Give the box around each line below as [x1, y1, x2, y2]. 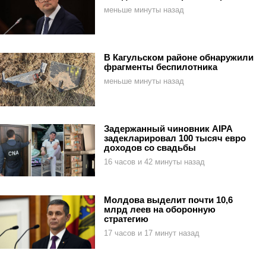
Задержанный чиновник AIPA [104, 123, 232, 134]
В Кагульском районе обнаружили [104, 52, 254, 62]
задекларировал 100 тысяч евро [104, 132, 246, 143]
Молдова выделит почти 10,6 [104, 194, 233, 205]
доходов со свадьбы [104, 142, 196, 153]
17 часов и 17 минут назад [104, 228, 199, 237]
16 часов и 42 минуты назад [104, 157, 205, 166]
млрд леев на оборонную [104, 204, 216, 214]
